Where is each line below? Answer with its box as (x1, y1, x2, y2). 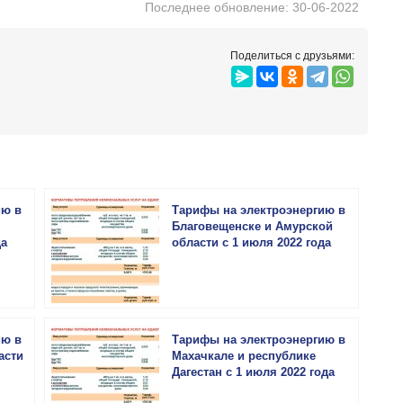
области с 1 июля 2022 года (172, 236, 331, 249)
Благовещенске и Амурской (172, 219, 333, 233)
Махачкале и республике (172, 349, 316, 363)
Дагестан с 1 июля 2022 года (172, 365, 335, 379)
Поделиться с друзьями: (230, 49, 354, 62)
